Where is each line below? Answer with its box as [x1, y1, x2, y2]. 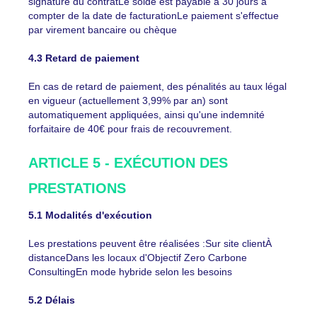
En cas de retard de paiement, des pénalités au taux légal [28, 81, 287, 92]
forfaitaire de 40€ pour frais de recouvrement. [28, 123, 232, 134]
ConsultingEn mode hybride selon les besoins [28, 266, 232, 277]
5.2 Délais [28, 294, 75, 306]
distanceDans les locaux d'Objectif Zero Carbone [28, 252, 247, 263]
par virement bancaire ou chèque [28, 24, 177, 35]
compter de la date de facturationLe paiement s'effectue [28, 10, 279, 21]
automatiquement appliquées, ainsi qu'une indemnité [28, 109, 265, 120]
